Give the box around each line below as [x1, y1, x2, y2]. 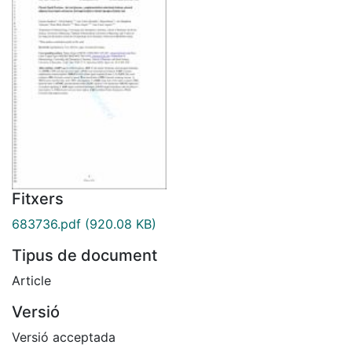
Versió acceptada [12, 328, 115, 345]
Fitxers [12, 189, 64, 208]
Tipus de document [12, 245, 157, 265]
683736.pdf [12, 215, 81, 232]
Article [12, 272, 51, 288]
